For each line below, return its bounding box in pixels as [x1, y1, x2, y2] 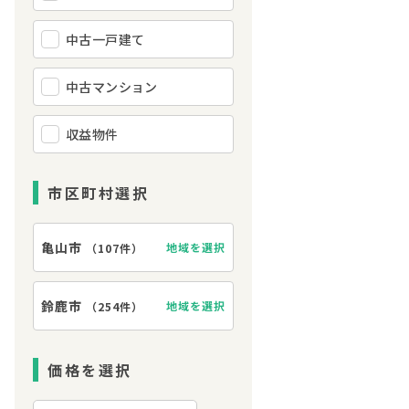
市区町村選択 [47, 182, 150, 204]
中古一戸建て [66, 30, 145, 48]
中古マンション [66, 78, 158, 96]
